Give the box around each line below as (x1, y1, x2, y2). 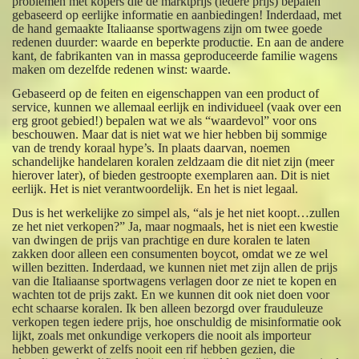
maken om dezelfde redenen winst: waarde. (12, 63, 232, 77)
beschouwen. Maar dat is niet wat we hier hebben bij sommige (12, 127, 328, 142)
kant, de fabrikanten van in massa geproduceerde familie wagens (12, 49, 338, 63)
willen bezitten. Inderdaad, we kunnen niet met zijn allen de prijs (12, 260, 338, 275)
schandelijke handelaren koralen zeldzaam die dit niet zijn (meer (12, 155, 335, 169)
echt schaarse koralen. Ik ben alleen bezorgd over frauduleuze (12, 301, 324, 316)
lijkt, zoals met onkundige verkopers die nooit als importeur (12, 329, 312, 343)
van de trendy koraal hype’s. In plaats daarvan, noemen (12, 141, 291, 155)
